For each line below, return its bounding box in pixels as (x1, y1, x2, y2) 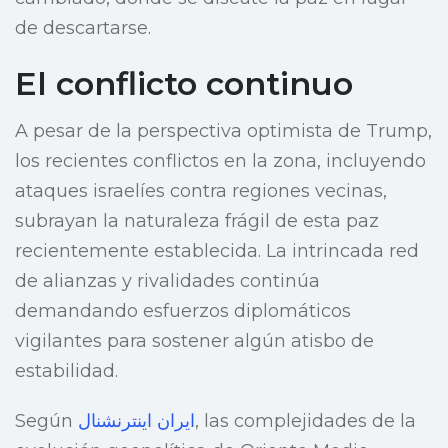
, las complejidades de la (195, 410, 416, 433)
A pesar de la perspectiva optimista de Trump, (15, 120, 432, 143)
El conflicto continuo (15, 64, 353, 104)
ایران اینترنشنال (78, 410, 195, 433)
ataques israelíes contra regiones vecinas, (15, 180, 387, 203)
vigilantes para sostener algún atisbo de (15, 330, 374, 353)
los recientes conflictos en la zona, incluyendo (15, 150, 426, 173)
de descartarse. (15, 17, 151, 40)
